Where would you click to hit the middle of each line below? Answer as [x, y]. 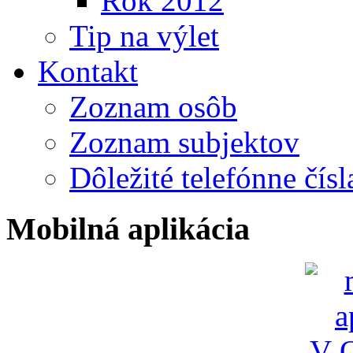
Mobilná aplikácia [128, 229]
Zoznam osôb [153, 107]
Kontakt [88, 72]
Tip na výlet [144, 36]
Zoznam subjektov [184, 143]
